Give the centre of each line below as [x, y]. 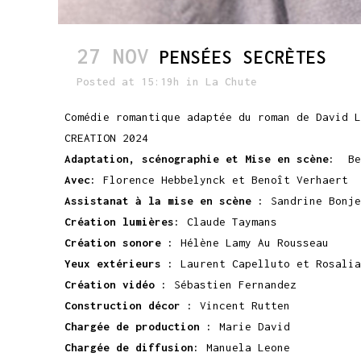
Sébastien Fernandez [232, 285]
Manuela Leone [245, 348]
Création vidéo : [116, 285]
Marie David [251, 327]
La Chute [231, 82]
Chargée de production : [139, 327]
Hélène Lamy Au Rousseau [251, 243]
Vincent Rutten [242, 306]
